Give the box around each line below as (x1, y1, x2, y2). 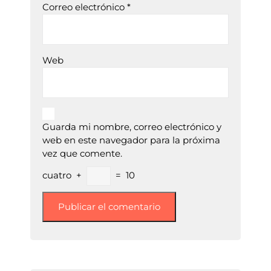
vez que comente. (42, 148, 122, 159)
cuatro (42, 169, 71, 181)
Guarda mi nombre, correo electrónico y (42, 121, 221, 132)
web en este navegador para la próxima (42, 134, 220, 146)
